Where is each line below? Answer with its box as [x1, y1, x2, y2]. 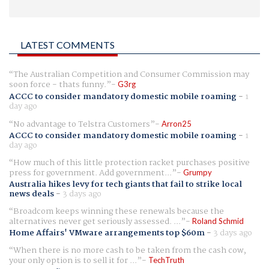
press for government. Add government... [9, 166, 172, 180]
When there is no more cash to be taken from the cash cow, [13, 244, 246, 258]
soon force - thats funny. [9, 78, 106, 92]
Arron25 [162, 118, 192, 128]
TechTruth [148, 255, 184, 265]
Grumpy [183, 167, 212, 177]
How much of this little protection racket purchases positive [13, 156, 250, 169]
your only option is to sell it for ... [9, 254, 137, 268]
